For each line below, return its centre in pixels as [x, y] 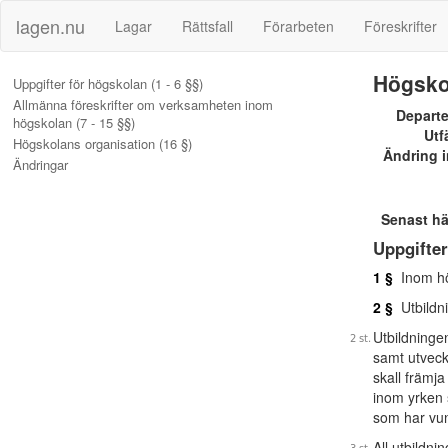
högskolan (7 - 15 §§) [74, 122]
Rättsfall [207, 26]
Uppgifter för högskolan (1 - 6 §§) [108, 83]
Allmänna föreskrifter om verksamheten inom [143, 104]
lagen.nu [50, 26]
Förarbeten [298, 26]
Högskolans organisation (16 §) [102, 143]
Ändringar [40, 164]
